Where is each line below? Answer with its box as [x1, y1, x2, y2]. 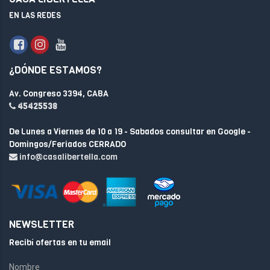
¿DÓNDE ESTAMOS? [9, 63, 102, 77]
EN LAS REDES [9, 10, 61, 20]
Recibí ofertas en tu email [9, 237, 111, 248]
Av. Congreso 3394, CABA [9, 88, 108, 99]
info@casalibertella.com [19, 151, 118, 163]
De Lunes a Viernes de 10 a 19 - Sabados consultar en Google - [9, 126, 251, 137]
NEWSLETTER [9, 218, 74, 231]
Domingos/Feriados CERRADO [9, 139, 126, 150]
